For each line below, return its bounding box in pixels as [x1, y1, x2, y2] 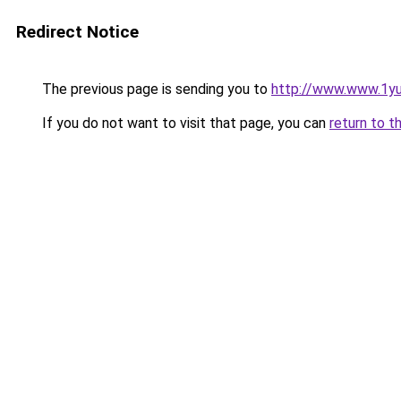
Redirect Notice [16, 21, 139, 42]
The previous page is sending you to [38, 81, 271, 98]
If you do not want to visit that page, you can [38, 115, 329, 132]
